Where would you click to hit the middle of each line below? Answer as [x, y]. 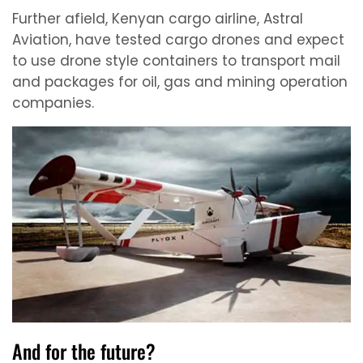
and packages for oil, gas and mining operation [180, 81]
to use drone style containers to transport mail [176, 60]
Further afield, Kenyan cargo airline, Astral [158, 18]
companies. [53, 102]
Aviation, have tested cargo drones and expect [178, 39]
